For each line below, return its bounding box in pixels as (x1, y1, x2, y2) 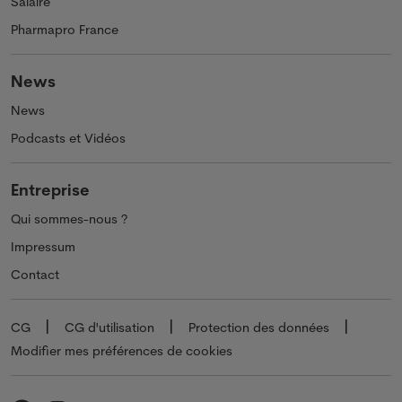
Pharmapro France (11, 21, 118, 38)
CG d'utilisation (65, 319, 154, 336)
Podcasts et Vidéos (11, 129, 126, 146)
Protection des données (188, 319, 329, 336)
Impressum (11, 238, 75, 255)
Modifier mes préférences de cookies (11, 342, 232, 359)
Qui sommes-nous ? (11, 210, 127, 227)
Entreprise (11, 179, 90, 199)
